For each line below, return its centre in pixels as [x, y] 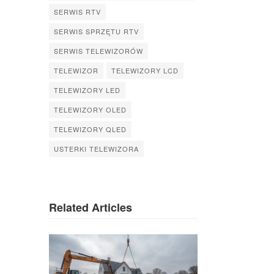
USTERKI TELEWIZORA [96, 148]
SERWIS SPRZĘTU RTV [96, 31]
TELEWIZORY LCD [145, 70]
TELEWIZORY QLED [90, 129]
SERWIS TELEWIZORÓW [98, 50]
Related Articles [91, 207]
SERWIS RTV [77, 11]
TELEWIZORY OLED [90, 109]
